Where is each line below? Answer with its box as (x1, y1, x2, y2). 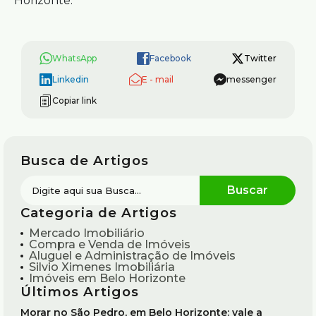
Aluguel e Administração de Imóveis (29, 249, 236, 262)
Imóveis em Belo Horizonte (29, 272, 186, 285)
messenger (226, 74, 276, 85)
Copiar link (52, 95, 97, 106)
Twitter (244, 53, 276, 63)
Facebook (150, 53, 191, 63)
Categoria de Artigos (20, 205, 177, 221)
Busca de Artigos (20, 152, 149, 169)
